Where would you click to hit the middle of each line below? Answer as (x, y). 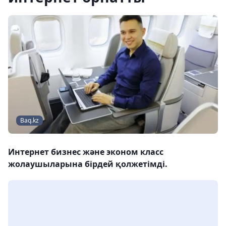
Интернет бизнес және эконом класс (86, 152)
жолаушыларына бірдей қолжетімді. (88, 164)
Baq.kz (30, 121)
